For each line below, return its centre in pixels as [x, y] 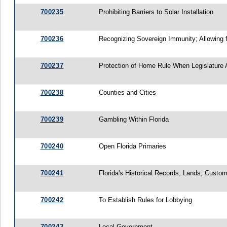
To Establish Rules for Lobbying [146, 200]
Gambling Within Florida [134, 119]
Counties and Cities [128, 92]
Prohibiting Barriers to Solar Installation [156, 12]
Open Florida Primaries [133, 146]
